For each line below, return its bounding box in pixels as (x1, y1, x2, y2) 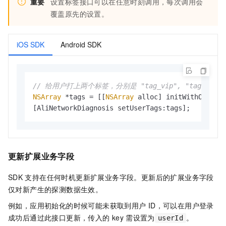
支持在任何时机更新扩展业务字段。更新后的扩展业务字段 (25, 172, 214, 183)
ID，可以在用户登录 (148, 200, 214, 211)
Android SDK (61, 39, 101, 49)
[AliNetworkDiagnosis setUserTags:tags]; (33, 103, 190, 112)
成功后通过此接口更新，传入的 (8, 212, 110, 223)
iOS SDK (17, 39, 44, 49)
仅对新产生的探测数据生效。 (8, 184, 103, 195)
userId (157, 214, 184, 222)
